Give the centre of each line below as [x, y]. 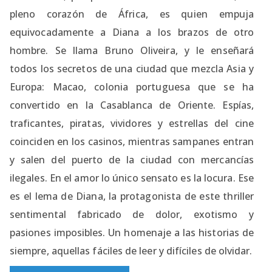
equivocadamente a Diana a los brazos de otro [132, 32]
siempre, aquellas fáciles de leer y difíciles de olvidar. [131, 251]
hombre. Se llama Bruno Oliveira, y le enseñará [132, 51]
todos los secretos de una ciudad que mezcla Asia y [132, 69]
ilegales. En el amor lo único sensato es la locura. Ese [132, 178]
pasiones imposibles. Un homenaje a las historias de [132, 233]
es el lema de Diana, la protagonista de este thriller [132, 196]
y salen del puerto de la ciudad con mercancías [132, 160]
